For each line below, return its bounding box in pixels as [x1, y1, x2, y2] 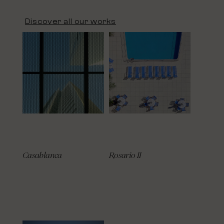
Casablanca [22, 151, 62, 159]
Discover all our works [25, 17, 116, 26]
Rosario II [108, 151, 141, 159]
